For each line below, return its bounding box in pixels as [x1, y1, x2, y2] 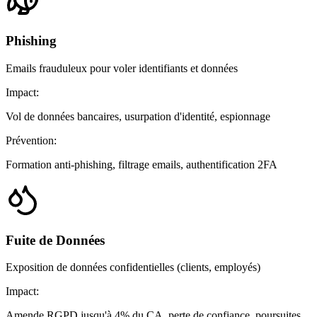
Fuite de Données [6, 232, 105, 248]
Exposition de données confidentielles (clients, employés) [6, 261, 260, 274]
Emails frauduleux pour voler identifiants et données [6, 62, 238, 74]
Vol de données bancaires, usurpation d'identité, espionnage [6, 110, 270, 122]
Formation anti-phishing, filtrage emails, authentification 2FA [6, 158, 277, 171]
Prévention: [6, 134, 57, 146]
